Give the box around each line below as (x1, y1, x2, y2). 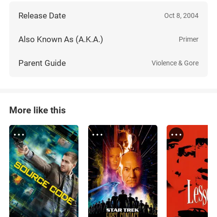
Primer (178, 35, 199, 44)
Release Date (18, 11, 66, 21)
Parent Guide (18, 58, 66, 68)
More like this (9, 105, 66, 116)
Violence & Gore (151, 59, 199, 67)
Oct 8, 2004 (164, 12, 199, 20)
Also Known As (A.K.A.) (18, 34, 104, 45)
